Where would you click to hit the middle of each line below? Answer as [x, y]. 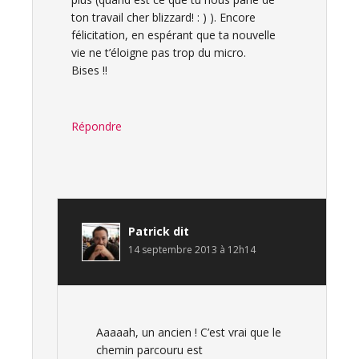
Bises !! [89, 70]
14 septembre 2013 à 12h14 [192, 250]
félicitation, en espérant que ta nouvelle [173, 35]
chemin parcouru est [149, 350]
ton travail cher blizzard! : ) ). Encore [163, 17]
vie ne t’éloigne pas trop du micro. [159, 52]
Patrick [149, 231]
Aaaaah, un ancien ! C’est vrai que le [189, 332]
